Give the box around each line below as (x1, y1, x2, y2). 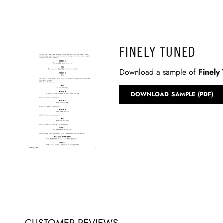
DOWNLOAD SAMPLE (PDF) (130, 89, 214, 99)
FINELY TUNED (119, 44, 196, 60)
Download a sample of (119, 66, 198, 78)
